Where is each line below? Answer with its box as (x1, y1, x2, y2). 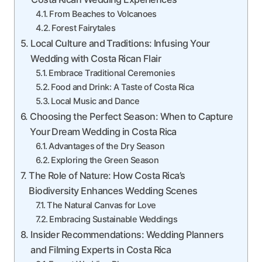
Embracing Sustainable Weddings (49, 214, 178, 225)
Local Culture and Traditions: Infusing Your (30, 37, 210, 49)
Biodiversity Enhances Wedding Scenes (29, 185, 198, 196)
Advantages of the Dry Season (49, 141, 165, 151)
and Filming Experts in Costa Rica (30, 244, 171, 256)
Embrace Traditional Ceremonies (49, 68, 175, 78)
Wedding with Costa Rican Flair (30, 53, 161, 64)
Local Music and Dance (51, 96, 140, 106)
